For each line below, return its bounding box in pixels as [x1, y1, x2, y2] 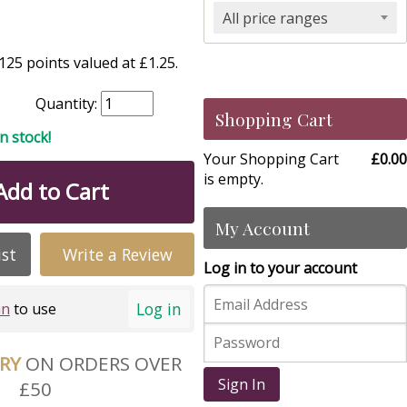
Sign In [218, 374, 265, 395]
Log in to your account [203, 258, 357, 278]
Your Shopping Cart [203, 149, 339, 169]
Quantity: [35, 93, 102, 114]
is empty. [203, 169, 263, 189]
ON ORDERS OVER [25, 350, 182, 376]
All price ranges [223, 8, 328, 28]
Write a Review [62, 243, 173, 266]
